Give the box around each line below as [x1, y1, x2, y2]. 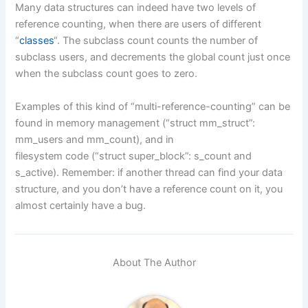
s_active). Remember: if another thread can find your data [15, 166, 283, 179]
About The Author [112, 256, 196, 269]
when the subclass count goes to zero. [15, 67, 198, 80]
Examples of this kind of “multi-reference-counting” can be [15, 100, 291, 113]
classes [19, 34, 54, 47]
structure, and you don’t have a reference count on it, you [15, 182, 283, 195]
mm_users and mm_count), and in [15, 133, 175, 146]
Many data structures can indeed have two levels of [15, 1, 256, 14]
